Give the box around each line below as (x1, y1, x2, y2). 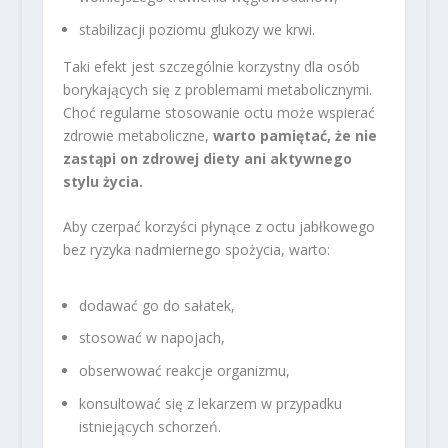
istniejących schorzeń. (78, 416, 221, 436)
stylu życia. (62, 171, 143, 191)
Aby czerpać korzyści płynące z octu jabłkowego (62, 217, 375, 237)
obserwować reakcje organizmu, (78, 361, 290, 381)
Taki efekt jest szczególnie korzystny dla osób (62, 56, 360, 76)
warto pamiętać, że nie (212, 125, 377, 145)
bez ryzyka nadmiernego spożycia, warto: (62, 240, 330, 260)
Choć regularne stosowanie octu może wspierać (62, 102, 375, 122)
